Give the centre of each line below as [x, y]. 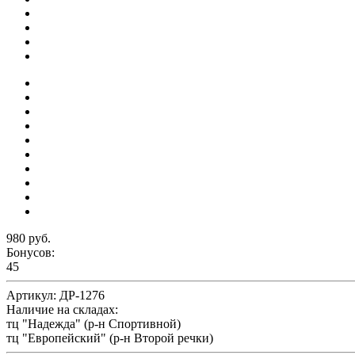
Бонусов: [31, 252]
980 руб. [29, 238]
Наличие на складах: [62, 309]
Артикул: [33, 295]
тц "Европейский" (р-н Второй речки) [110, 338]
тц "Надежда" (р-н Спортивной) [94, 323]
